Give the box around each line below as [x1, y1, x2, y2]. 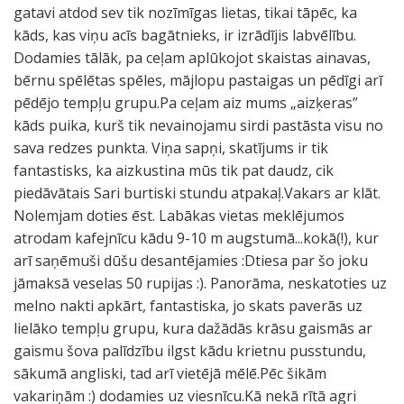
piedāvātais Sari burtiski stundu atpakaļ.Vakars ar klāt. [14, 183, 381, 203]
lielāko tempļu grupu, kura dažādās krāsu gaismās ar [14, 318, 372, 338]
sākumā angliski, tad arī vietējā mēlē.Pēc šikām [14, 363, 326, 383]
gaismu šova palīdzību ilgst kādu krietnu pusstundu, [14, 341, 366, 361]
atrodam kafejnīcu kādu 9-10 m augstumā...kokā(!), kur [14, 228, 379, 248]
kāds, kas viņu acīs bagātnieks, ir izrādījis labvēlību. [14, 25, 356, 45]
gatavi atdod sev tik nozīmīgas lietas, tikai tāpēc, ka [14, 3, 357, 23]
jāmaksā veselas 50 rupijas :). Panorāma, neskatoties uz [14, 273, 387, 293]
